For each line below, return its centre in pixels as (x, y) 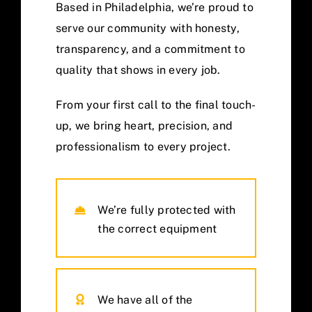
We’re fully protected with (167, 210)
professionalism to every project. (143, 147)
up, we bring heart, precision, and (145, 126)
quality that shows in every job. (138, 70)
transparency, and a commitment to (150, 49)
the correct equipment (157, 229)
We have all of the (145, 299)
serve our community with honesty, (148, 28)
